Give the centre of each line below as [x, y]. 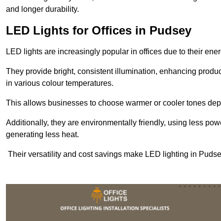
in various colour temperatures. [60, 83]
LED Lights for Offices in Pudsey [99, 31]
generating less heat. [42, 135]
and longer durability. [42, 9]
